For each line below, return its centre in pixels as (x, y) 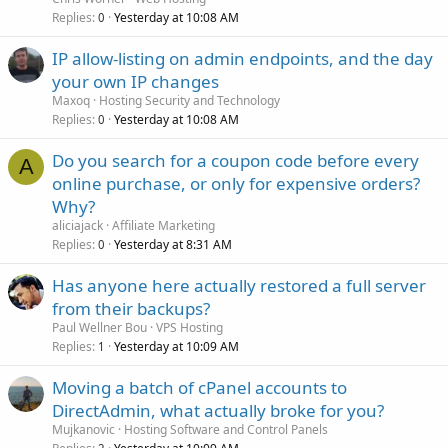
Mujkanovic (83, 429)
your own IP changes (135, 81)
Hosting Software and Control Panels (226, 429)
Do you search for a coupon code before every (235, 160)
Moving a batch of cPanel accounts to (199, 387)
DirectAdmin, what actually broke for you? (218, 410)
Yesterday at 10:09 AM (176, 346)
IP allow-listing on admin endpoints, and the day (242, 58)
